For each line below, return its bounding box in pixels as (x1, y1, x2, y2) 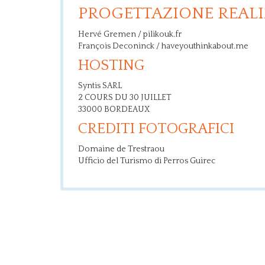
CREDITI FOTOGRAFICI (78, 121, 234, 137)
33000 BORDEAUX (78, 105, 150, 114)
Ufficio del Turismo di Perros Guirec (78, 156, 215, 166)
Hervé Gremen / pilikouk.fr (78, 30, 182, 39)
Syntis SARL (78, 81, 122, 91)
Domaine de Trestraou (78, 144, 164, 154)
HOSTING (78, 57, 144, 74)
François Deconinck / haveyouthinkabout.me (78, 41, 248, 51)
